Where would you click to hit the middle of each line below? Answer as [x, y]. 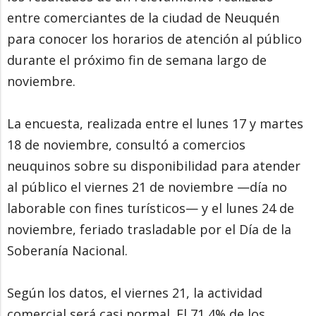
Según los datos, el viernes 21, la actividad [135, 292]
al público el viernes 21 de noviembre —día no [147, 187]
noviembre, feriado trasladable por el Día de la [149, 229]
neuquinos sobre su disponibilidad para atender [154, 165]
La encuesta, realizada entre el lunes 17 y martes [155, 123]
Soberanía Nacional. [67, 250]
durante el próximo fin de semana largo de [137, 60]
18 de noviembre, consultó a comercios [126, 144]
